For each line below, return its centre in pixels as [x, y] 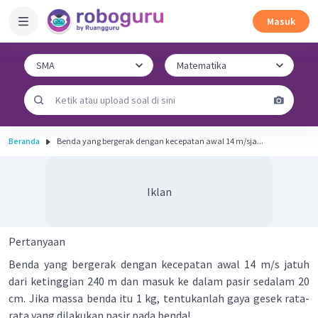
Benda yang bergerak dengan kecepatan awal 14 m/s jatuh [159, 264]
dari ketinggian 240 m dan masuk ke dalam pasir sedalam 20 [159, 281]
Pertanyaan [37, 241]
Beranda [24, 141]
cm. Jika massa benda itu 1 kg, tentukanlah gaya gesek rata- [159, 298]
